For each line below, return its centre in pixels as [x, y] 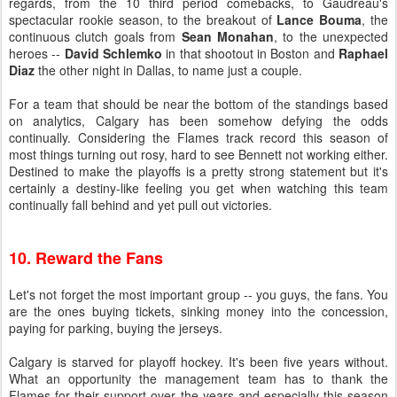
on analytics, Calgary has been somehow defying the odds [198, 121]
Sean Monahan [227, 36]
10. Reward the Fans [86, 258]
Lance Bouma [319, 19]
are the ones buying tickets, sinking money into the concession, [198, 311]
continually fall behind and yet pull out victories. [140, 205]
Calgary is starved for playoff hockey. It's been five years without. [198, 362]
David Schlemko [113, 53]
